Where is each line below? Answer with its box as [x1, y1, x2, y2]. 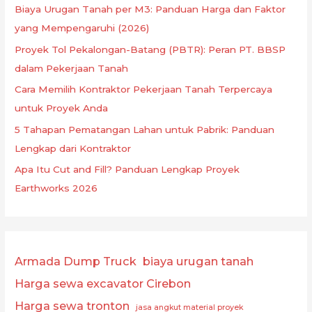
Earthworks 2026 [15, 182, 98, 194]
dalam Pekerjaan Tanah [15, 62, 129, 74]
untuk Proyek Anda [15, 102, 109, 114]
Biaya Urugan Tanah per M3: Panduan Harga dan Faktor [15, 3, 286, 15]
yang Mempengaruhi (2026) [15, 22, 150, 34]
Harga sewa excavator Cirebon [15, 276, 192, 291]
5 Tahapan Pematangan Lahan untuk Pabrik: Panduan [15, 123, 275, 135]
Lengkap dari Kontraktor [15, 142, 132, 154]
